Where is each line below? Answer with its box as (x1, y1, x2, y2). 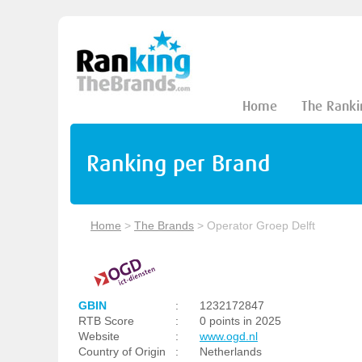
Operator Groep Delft (207, 219, 315, 232)
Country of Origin (78, 345, 166, 358)
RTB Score (78, 314, 134, 327)
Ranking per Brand (86, 150, 270, 177)
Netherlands (200, 345, 262, 358)
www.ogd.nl (200, 330, 258, 343)
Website (78, 330, 120, 343)
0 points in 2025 (200, 314, 281, 327)
